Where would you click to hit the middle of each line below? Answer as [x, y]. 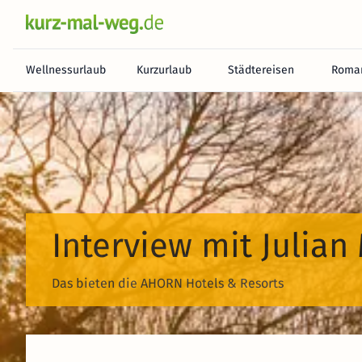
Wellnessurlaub [66, 70]
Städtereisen [261, 70]
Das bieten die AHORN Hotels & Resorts [168, 283]
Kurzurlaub [164, 70]
